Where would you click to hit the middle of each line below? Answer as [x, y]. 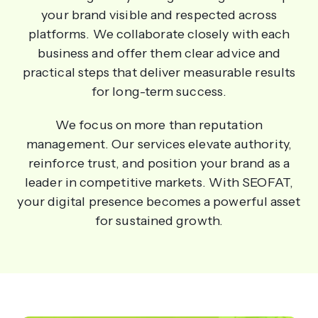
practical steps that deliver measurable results [159, 72]
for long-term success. [159, 91]
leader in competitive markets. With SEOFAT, [159, 182]
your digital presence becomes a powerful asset [159, 201]
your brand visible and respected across [159, 15]
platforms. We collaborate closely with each [159, 34]
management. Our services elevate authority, [159, 144]
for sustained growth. [159, 220]
